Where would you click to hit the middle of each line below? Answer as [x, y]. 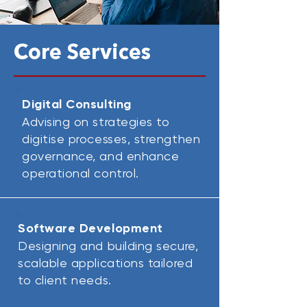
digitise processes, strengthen [111, 139]
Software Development [90, 228]
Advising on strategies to [96, 122]
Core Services [82, 53]
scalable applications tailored [106, 263]
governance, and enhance [101, 156]
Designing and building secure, [108, 246]
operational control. [81, 173]
